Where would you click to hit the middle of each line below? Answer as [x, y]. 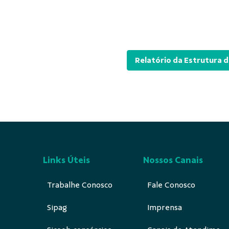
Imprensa [165, 208]
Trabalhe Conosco [80, 185]
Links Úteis [66, 160]
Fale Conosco [171, 185]
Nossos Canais [173, 160]
